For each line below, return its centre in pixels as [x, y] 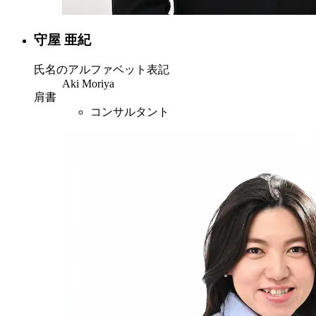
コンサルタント [130, 111]
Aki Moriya [88, 83]
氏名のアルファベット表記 [102, 69]
